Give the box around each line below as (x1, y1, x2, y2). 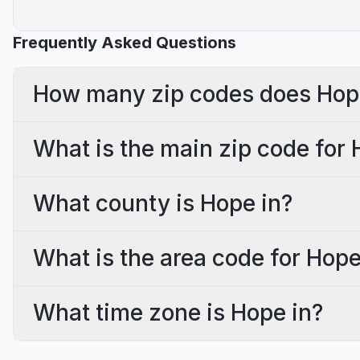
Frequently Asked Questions (13, 33, 236, 52)
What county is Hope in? (33, 190, 292, 217)
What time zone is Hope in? (33, 299, 323, 326)
